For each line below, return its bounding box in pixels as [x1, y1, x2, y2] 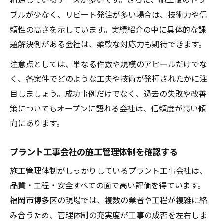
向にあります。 [10, 116, 64, 129]
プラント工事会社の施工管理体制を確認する [10, 145, 178, 158]
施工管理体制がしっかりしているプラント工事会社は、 [10, 164, 207, 176]
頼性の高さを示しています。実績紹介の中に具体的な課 [10, 23, 206, 35]
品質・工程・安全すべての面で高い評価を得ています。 [10, 179, 205, 191]
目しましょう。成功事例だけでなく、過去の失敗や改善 [10, 87, 207, 99]
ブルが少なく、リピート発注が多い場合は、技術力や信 [10, 8, 207, 20]
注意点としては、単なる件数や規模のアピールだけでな [10, 57, 207, 70]
